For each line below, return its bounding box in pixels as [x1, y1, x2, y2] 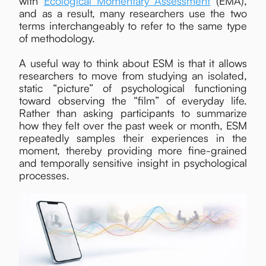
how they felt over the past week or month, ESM [19, 119, 247, 132]
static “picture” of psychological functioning [19, 81, 247, 94]
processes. [19, 169, 70, 182]
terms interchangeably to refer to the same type [19, 19, 247, 32]
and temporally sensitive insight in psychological [19, 156, 247, 169]
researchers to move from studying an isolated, [19, 69, 247, 82]
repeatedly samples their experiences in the [19, 131, 247, 144]
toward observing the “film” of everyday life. [19, 94, 247, 107]
